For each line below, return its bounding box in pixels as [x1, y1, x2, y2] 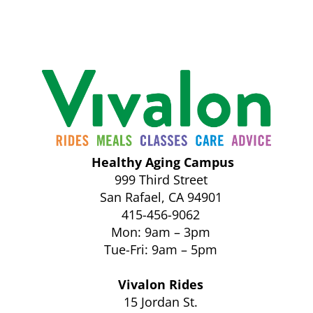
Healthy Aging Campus [91, 153, 234, 170]
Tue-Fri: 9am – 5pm [104, 240, 217, 258]
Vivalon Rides [118, 275, 203, 293]
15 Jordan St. [124, 293, 198, 310]
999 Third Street [114, 170, 208, 188]
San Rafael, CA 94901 [99, 188, 222, 205]
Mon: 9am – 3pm [111, 223, 210, 240]
